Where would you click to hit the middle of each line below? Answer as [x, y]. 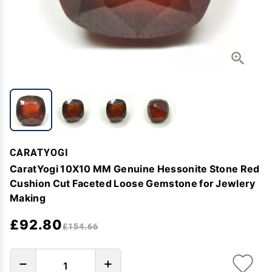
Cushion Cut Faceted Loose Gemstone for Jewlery [133, 183]
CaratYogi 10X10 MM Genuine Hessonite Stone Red [135, 168]
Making [28, 198]
